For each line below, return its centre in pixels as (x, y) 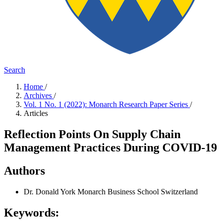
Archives (39, 95)
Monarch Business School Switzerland (138, 191)
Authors (24, 170)
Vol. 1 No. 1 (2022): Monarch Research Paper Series (107, 104)
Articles (36, 113)
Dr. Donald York (51, 191)
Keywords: (32, 212)
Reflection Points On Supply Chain (92, 134)
